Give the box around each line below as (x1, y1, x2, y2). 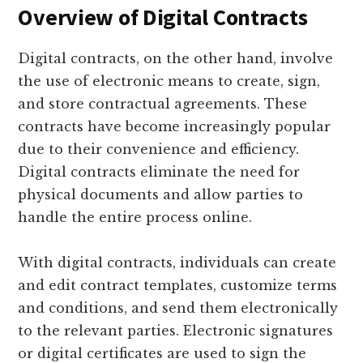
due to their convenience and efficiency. (18, 140, 300, 157)
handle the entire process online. (18, 208, 253, 225)
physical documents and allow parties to (18, 186, 304, 203)
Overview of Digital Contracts (18, 2, 308, 32)
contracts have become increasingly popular (18, 117, 331, 135)
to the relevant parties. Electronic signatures (18, 322, 334, 339)
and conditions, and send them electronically (18, 299, 339, 316)
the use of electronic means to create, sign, (18, 72, 321, 89)
